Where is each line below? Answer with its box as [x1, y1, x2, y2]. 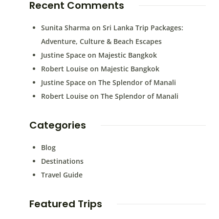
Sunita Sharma [41, 23, 90, 33]
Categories [29, 118, 86, 132]
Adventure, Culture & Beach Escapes [41, 37, 162, 46]
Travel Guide [41, 170, 83, 180]
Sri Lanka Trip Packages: [102, 23, 183, 33]
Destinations [41, 156, 84, 166]
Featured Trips [29, 197, 102, 211]
